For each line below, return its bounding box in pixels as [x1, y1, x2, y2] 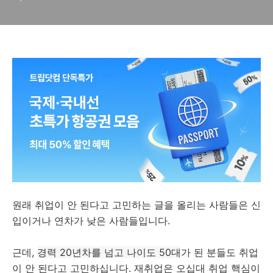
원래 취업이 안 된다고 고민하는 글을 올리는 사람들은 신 [12, 199, 261, 211]
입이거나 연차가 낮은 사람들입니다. [12, 214, 170, 227]
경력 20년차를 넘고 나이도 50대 [37, 246, 181, 258]
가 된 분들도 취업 [181, 246, 258, 258]
